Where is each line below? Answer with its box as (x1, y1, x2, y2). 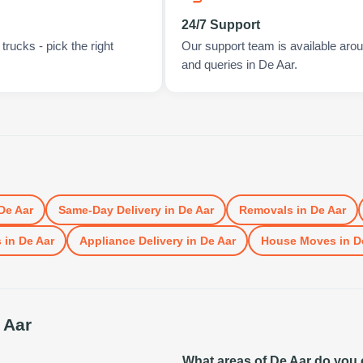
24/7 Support (181, 18, 260, 32)
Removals (238, 203, 293, 216)
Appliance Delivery (79, 233, 183, 247)
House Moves (260, 233, 336, 247)
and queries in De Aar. (181, 58, 297, 71)
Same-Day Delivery (58, 203, 161, 216)
